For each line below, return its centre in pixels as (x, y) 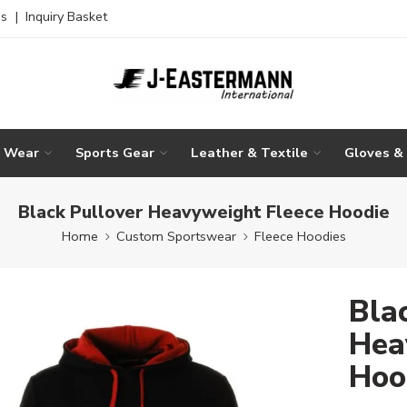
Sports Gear (115, 152)
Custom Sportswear (176, 236)
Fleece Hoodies (300, 236)
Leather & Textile (249, 152)
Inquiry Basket (66, 16)
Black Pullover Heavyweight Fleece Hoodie (203, 212)
